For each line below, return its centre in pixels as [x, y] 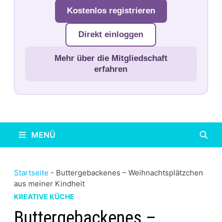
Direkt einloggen [111, 34]
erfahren [111, 69]
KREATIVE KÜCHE [44, 196]
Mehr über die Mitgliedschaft [111, 58]
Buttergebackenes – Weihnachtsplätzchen [129, 173]
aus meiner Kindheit [49, 184]
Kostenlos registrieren [111, 11]
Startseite [31, 173]
